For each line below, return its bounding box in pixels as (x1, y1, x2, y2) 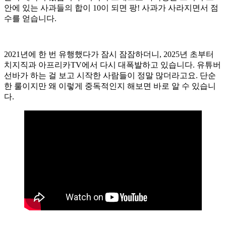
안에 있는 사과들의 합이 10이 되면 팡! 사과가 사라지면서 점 (4, 3, 218, 12)
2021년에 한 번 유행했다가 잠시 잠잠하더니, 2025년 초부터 (4, 49, 214, 59)
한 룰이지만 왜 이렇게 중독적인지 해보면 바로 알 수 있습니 (4, 81, 216, 90)
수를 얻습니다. (4, 14, 56, 23)
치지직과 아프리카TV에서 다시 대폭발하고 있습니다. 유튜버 (4, 60, 221, 69)
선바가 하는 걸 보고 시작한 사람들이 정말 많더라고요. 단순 (4, 71, 216, 80)
